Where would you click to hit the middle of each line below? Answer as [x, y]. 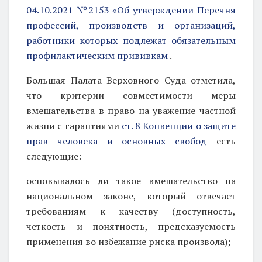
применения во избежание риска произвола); [128, 241]
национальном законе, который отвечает [131, 196]
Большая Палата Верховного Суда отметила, [131, 80]
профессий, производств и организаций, [131, 25]
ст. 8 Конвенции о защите [179, 125]
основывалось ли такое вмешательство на [131, 180]
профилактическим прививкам [97, 55]
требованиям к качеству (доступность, [131, 211]
